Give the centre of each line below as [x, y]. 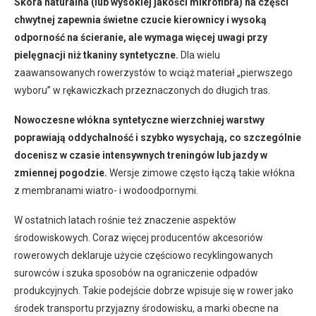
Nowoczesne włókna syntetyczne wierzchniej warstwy [139, 120]
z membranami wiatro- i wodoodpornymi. [106, 190]
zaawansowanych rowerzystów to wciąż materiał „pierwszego [153, 72]
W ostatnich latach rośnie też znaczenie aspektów [125, 220]
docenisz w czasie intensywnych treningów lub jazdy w [141, 155]
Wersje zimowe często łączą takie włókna [201, 172]
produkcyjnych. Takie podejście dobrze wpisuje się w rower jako [154, 290]
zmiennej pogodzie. [61, 172]
